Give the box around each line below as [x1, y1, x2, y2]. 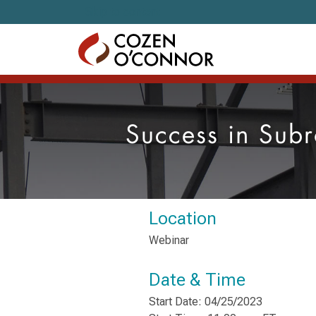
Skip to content [85, 5, 160, 18]
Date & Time [148, 269, 245, 290]
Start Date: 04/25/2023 [148, 295, 262, 308]
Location [148, 207, 217, 229]
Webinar [148, 233, 189, 247]
